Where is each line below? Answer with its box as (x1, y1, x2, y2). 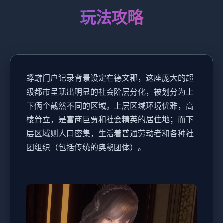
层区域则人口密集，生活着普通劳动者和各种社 (26, 128, 194, 138)
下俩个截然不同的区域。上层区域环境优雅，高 (26, 100, 194, 111)
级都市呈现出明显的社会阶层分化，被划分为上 (26, 86, 194, 97)
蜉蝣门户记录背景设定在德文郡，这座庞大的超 (26, 72, 194, 83)
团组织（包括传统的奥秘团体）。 (26, 142, 146, 152)
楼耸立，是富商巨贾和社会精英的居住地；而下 (26, 114, 194, 124)
